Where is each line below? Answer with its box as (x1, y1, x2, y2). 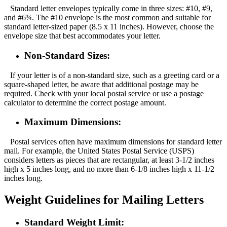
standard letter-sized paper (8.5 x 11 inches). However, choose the (4, 22, 214, 31)
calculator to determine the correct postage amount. (4, 98, 166, 107)
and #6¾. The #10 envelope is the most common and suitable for (4, 13, 211, 22)
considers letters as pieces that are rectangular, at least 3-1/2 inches (4, 156, 214, 165)
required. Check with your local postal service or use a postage (4, 89, 204, 98)
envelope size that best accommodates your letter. (4, 31, 161, 41)
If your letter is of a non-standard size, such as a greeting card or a (4, 70, 219, 80)
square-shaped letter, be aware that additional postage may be (4, 80, 199, 89)
